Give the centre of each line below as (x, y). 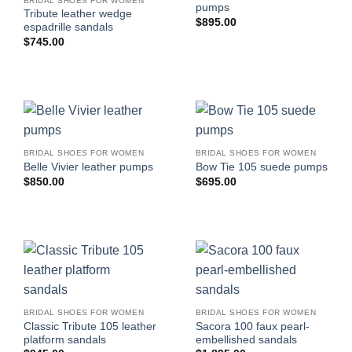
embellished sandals (246, 339)
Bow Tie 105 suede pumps (261, 167)
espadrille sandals (68, 27)
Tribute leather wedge (77, 14)
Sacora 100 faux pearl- (252, 326)
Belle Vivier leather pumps (88, 167)
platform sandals (64, 339)
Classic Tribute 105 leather (90, 326)
